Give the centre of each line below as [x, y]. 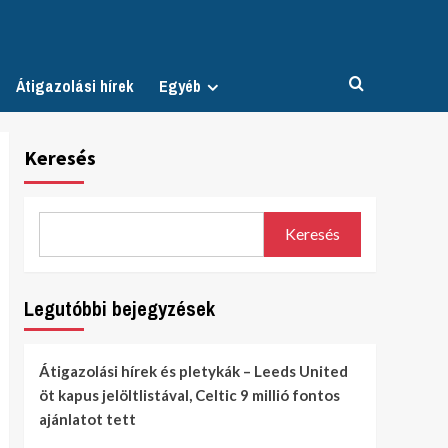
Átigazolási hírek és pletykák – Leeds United [193, 370]
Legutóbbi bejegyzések [119, 308]
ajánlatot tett [87, 418]
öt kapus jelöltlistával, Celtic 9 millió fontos [189, 394]
